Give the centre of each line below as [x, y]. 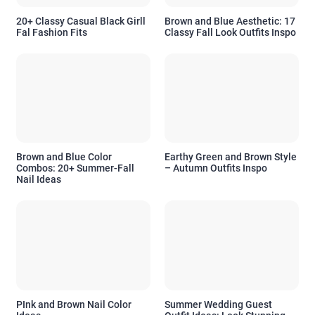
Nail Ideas [39, 180]
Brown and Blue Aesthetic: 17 [230, 21]
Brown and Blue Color [64, 157]
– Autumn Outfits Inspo [216, 168]
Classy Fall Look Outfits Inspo [230, 32]
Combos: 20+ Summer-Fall [75, 168]
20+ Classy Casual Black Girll [81, 21]
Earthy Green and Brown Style [231, 157]
